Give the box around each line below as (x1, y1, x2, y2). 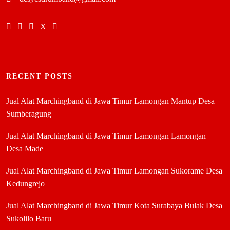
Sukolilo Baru (6, 214, 51, 223)
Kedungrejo (6, 179, 45, 188)
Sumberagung (6, 109, 51, 118)
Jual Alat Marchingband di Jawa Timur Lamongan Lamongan (6, 131, 206, 140)
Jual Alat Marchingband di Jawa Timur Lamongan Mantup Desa (6, 96, 215, 105)
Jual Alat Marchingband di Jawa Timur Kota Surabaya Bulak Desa (6, 201, 222, 210)
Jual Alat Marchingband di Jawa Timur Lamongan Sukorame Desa (6, 166, 222, 175)
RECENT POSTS (6, 72, 73, 80)
